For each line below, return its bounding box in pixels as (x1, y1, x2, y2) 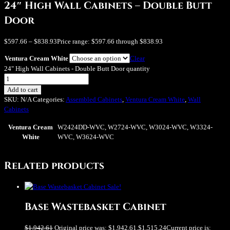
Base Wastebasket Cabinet (25, 200, 166, 214)
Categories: (33, 95, 66, 104)
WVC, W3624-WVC (57, 133, 114, 141)
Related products (4, 159, 104, 172)
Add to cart (7, 86, 38, 94)
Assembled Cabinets (66, 95, 122, 104)
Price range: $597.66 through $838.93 (57, 37, 163, 46)
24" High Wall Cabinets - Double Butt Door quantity (4, 65, 150, 73)
